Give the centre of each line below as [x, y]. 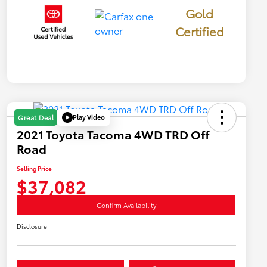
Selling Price [34, 168]
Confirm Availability [126, 205]
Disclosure [32, 226]
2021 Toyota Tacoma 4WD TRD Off [113, 134]
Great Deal [36, 117]
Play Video [89, 117]
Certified [199, 31]
